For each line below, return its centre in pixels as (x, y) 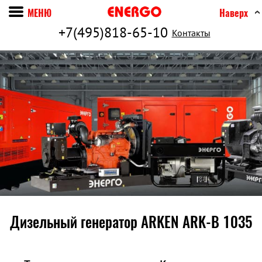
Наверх (234, 13)
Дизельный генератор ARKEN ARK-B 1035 (131, 222)
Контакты (191, 33)
